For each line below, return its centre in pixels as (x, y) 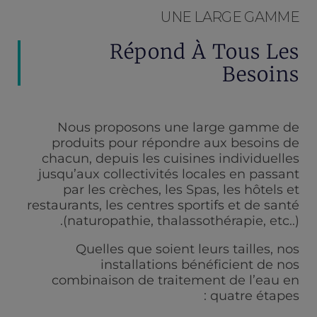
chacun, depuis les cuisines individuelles (171, 158)
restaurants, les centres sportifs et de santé (163, 205)
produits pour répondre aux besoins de (175, 143)
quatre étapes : (255, 296)
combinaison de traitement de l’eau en (175, 280)
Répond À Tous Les (204, 52)
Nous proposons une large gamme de (178, 127)
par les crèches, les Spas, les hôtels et (181, 190)
